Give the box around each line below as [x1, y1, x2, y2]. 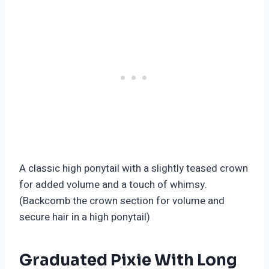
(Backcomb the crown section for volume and [19, 193, 225, 208]
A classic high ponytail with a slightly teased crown [19, 160, 248, 176]
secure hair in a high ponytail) [19, 209, 150, 225]
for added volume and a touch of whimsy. [19, 177, 207, 192]
